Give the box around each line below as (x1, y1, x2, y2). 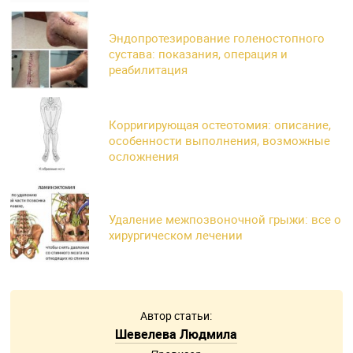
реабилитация (109, 61, 188, 78)
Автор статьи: (140, 308, 213, 324)
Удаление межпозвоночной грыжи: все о (109, 211, 342, 228)
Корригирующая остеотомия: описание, (109, 117, 332, 133)
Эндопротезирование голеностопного (109, 30, 325, 46)
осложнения (109, 148, 180, 165)
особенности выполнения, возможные (109, 132, 331, 149)
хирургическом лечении (109, 227, 243, 243)
